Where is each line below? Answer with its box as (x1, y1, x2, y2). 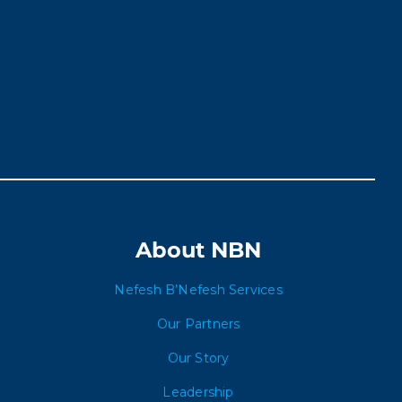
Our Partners (156, 316, 240, 332)
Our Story (167, 350, 230, 366)
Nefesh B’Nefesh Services (114, 282, 283, 298)
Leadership (162, 384, 234, 400)
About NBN (135, 237, 262, 263)
